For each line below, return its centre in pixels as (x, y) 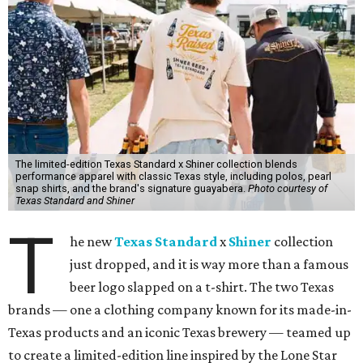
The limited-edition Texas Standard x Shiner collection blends (156, 164)
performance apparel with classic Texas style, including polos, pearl (173, 176)
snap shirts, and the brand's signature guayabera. (131, 188)
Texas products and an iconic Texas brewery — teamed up (179, 332)
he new (92, 241)
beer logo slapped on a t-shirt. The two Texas (202, 286)
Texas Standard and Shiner (75, 200)
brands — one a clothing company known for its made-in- (180, 309)
